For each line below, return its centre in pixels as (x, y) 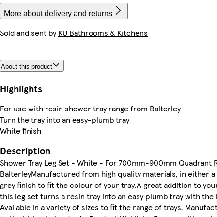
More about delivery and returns (58, 13)
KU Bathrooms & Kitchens (103, 33)
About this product (27, 66)
